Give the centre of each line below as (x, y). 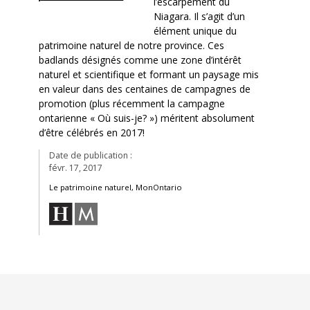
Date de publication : (90, 155)
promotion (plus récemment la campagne (131, 103)
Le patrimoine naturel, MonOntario (115, 187)
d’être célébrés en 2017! (91, 132)
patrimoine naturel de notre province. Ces (131, 45)
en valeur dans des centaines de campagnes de (144, 89)
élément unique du (195, 30)
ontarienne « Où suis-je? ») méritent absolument (146, 118)
